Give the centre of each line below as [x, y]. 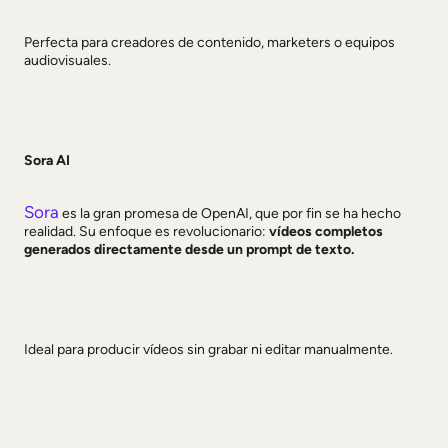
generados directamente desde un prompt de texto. [189, 249]
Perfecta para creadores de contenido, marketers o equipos [209, 42]
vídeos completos [326, 231]
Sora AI [47, 160]
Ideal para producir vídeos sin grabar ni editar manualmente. [208, 349]
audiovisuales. [67, 60]
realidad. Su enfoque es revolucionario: [146, 231]
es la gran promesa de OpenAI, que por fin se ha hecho [230, 213]
